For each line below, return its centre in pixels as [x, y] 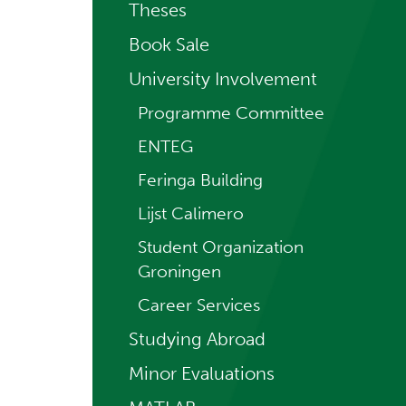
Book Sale [169, 44]
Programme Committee [231, 113]
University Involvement [223, 79]
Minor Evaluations [202, 373]
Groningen [179, 271]
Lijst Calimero [191, 213]
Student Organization [221, 247]
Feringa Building [200, 180]
